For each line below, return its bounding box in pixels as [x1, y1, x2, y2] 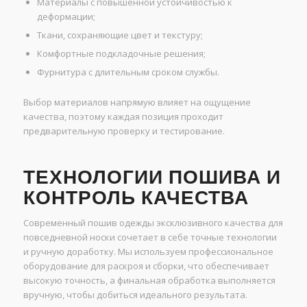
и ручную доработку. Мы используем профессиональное [23, 245, 273, 258]
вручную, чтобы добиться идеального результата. [23, 288, 247, 302]
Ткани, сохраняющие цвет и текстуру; [36, 29, 203, 42]
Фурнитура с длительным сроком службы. [36, 66, 219, 79]
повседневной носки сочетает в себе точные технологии [23, 231, 277, 244]
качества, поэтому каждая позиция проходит [23, 110, 223, 123]
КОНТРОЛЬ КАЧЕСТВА [23, 186, 249, 210]
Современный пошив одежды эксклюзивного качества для [23, 217, 283, 230]
